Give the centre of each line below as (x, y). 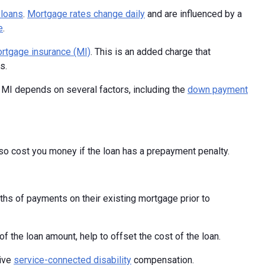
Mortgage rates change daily (86, 14)
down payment (218, 90)
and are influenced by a (193, 14)
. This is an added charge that (151, 52)
